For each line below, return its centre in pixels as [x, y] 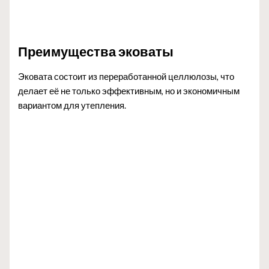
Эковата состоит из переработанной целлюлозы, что [126, 76]
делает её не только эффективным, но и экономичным [129, 91]
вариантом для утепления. [72, 105]
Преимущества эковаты [96, 51]
